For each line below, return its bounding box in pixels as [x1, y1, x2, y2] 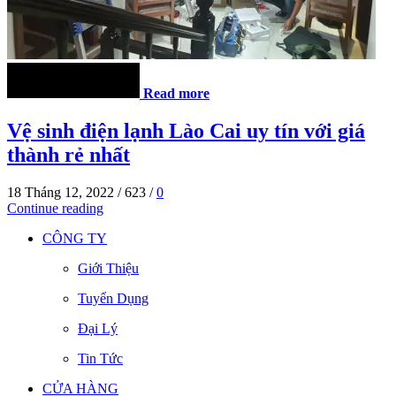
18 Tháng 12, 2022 [7, 184, 114, 200]
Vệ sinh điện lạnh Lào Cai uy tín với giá [7, 119, 365, 143]
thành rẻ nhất [7, 143, 130, 167]
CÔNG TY [42, 230, 107, 246]
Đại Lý [78, 320, 118, 336]
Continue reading [7, 200, 103, 216]
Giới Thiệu [78, 260, 139, 276]
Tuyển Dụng [78, 290, 148, 306]
